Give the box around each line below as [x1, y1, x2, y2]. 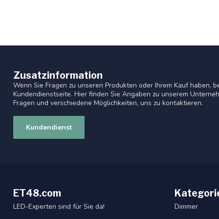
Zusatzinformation [13, 69, 103, 82]
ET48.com [13, 187, 61, 199]
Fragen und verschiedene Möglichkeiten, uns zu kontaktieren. [13, 98, 203, 108]
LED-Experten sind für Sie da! [13, 202, 105, 212]
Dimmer [175, 202, 198, 212]
